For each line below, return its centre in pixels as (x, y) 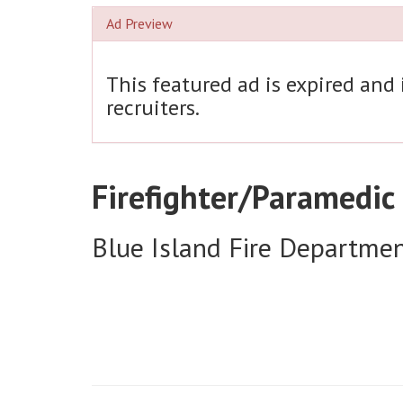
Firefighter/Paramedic (243, 197)
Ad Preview (139, 23)
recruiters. (153, 107)
